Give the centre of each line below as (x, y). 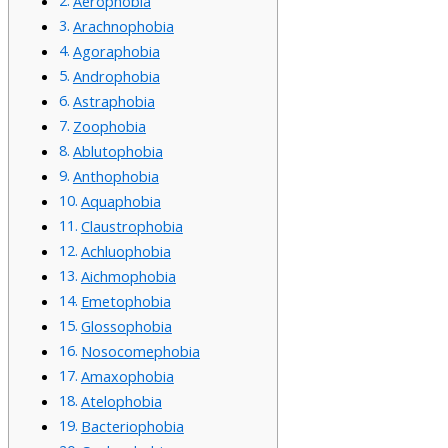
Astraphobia (113, 101)
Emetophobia (125, 301)
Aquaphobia (120, 201)
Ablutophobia (117, 151)
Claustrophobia (131, 226)
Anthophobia (115, 176)
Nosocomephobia (140, 351)
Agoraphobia (116, 51)
